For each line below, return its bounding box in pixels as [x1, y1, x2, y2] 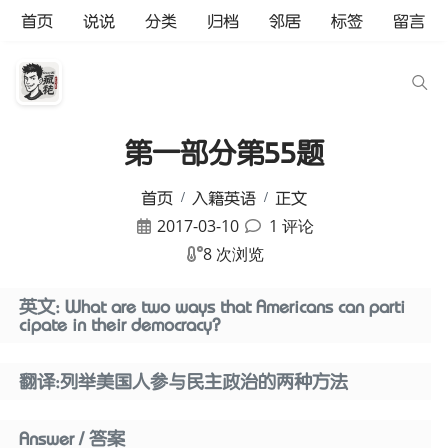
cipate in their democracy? [19, 316, 221, 335]
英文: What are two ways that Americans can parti [19, 298, 406, 317]
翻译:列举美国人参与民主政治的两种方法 [19, 373, 349, 392]
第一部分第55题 [124, 139, 324, 168]
